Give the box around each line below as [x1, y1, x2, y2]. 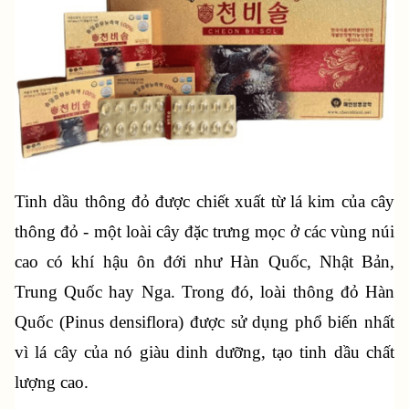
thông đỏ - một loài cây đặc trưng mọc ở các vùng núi [15, 222, 394, 242]
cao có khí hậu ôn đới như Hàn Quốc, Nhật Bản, [15, 252, 394, 272]
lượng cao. [15, 372, 89, 393]
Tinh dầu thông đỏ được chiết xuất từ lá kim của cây [15, 192, 394, 212]
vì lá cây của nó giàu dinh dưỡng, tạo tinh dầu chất [15, 342, 394, 362]
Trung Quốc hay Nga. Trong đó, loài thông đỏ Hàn [15, 282, 394, 302]
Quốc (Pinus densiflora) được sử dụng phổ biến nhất [15, 312, 394, 332]
